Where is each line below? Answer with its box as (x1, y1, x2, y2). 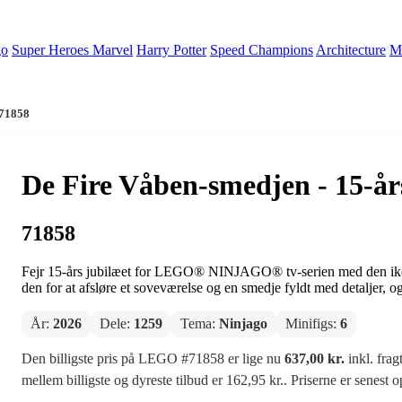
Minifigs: (284, 315, 340, 331)
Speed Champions (210, 42, 313, 57)
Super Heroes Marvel (12, 42, 133, 57)
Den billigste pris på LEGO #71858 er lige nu (21, 350, 284, 366)
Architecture (316, 42, 386, 57)
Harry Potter (136, 42, 206, 57)
